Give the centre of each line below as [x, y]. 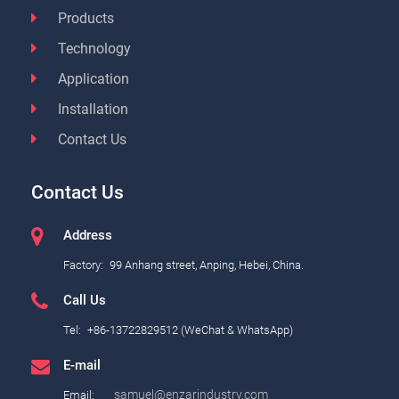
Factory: [83, 265]
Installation [93, 110]
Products [86, 19]
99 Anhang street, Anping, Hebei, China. [207, 265]
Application [94, 79]
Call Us [85, 300]
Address [88, 235]
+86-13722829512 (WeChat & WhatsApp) [190, 330]
